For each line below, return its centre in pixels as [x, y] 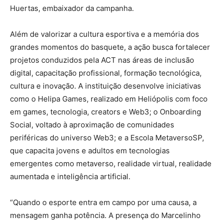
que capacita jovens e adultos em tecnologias [90, 150]
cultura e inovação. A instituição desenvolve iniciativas [106, 86]
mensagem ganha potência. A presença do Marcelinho [105, 215]
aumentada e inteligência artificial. [70, 176]
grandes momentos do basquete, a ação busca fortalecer [110, 47]
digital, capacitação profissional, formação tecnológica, [106, 73]
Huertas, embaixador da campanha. [72, 8]
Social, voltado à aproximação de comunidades [92, 124]
